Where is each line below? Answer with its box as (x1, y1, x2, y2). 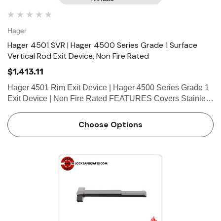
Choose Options (78, 119, 143, 130)
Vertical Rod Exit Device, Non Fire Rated (7, 51, 149, 61)
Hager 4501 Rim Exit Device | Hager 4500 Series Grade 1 (7, 83, 209, 92)
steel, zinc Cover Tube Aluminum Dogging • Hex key (7, 105, 44, 113)
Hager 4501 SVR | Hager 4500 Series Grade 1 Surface (7, 40, 197, 50)
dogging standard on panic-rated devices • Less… (152, 116, 182, 124)
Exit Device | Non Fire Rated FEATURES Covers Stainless (7, 94, 181, 103)
